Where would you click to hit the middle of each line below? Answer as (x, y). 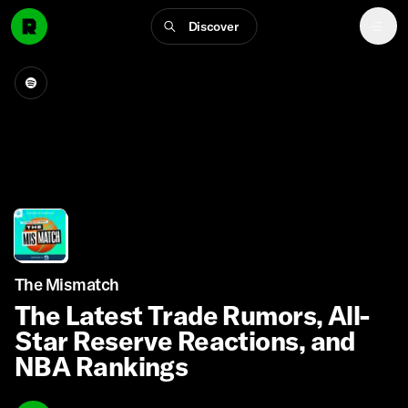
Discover (213, 26)
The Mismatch (67, 285)
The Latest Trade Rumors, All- (192, 315)
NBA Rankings (102, 366)
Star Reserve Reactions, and (185, 341)
